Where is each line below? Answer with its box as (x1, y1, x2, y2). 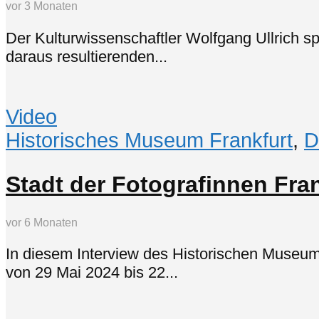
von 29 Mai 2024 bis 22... (6, 263, 178, 282)
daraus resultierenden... (6, 47, 167, 66)
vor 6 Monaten (6, 216, 78, 229)
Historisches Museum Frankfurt (6, 128, 293, 152)
